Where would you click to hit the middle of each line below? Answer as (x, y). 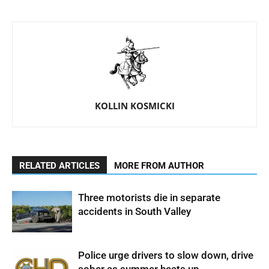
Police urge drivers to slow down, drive (166, 255)
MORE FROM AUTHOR (159, 166)
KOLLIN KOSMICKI (134, 106)
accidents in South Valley (134, 211)
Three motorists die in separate (149, 198)
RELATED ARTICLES (59, 166)
